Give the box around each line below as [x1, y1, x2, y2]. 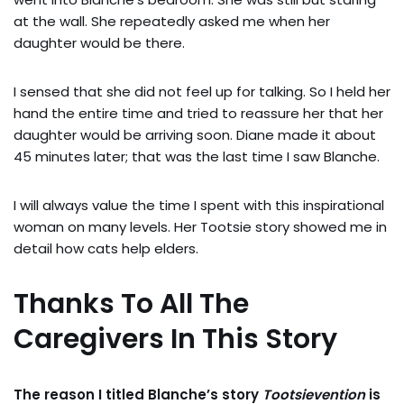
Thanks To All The [14, 285, 249, 323]
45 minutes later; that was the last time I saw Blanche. [14, 147, 380, 166]
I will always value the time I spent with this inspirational [14, 196, 384, 215]
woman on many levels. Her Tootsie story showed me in [14, 217, 387, 236]
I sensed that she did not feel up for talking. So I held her [14, 82, 390, 101]
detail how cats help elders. [14, 239, 198, 258]
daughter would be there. [14, 33, 185, 52]
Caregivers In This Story [14, 320, 337, 358]
